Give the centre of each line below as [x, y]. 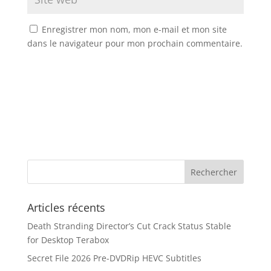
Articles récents [66, 207]
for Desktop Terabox [68, 240]
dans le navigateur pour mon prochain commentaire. [135, 43]
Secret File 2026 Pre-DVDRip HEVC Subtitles [114, 258]
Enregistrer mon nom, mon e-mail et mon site [134, 29]
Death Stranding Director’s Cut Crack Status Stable [129, 226]
